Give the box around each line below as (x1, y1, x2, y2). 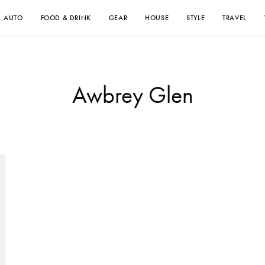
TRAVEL (222, 13, 247, 22)
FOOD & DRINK (40, 13, 91, 22)
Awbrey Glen (72, 80, 193, 110)
